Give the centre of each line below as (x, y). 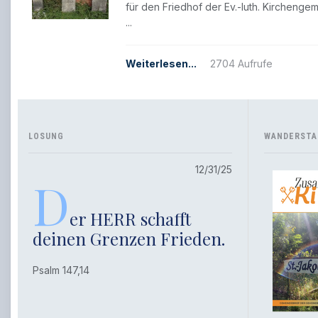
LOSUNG (46, 137)
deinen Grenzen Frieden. (128, 239)
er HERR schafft (130, 219)
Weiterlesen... (161, 64)
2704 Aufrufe (241, 64)
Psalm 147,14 (64, 270)
